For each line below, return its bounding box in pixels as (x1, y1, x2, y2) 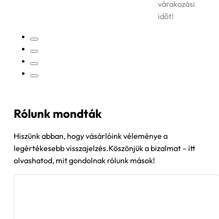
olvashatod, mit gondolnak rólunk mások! (14, 155, 155, 166)
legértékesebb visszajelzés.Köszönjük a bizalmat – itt (14, 143, 195, 153)
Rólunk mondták (14, 106, 102, 121)
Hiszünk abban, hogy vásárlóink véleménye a (14, 131, 168, 141)
